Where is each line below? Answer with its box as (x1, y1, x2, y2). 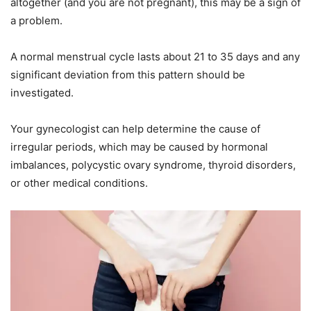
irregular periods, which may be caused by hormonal (10, 140, 268, 153)
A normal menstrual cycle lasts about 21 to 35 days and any (10, 49, 300, 63)
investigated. (10, 85, 74, 99)
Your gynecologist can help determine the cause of (10, 121, 260, 135)
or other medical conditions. (10, 176, 148, 190)
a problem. (10, 13, 62, 27)
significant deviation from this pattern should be (10, 67, 245, 81)
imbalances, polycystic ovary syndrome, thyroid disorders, (10, 158, 296, 171)
